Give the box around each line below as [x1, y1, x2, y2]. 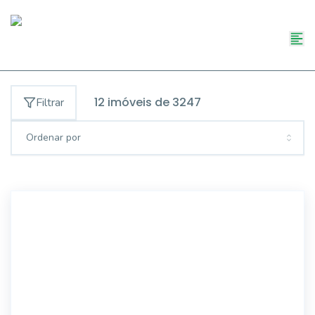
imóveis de [105, 94, 172, 110]
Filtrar [36, 95, 64, 110]
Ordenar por [26, 131, 81, 144]
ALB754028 [238, 206, 284, 217]
